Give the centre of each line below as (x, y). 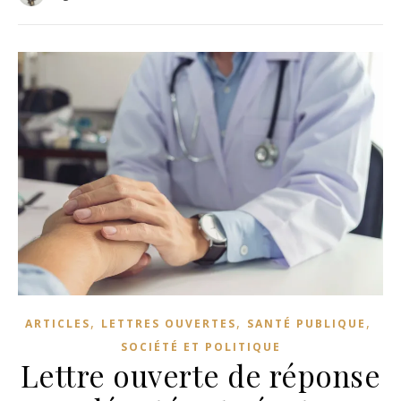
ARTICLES (57, 324)
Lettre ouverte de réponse (200, 375)
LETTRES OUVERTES (168, 324)
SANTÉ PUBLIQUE (306, 324)
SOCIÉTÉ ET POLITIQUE (200, 347)
